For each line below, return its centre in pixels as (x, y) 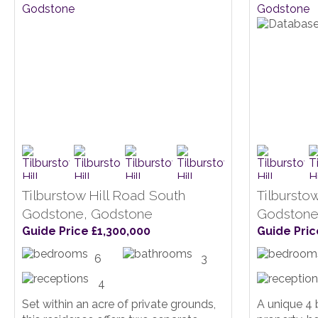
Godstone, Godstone (87, 214)
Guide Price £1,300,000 (86, 231)
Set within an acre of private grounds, (119, 304)
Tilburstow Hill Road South (104, 195)
